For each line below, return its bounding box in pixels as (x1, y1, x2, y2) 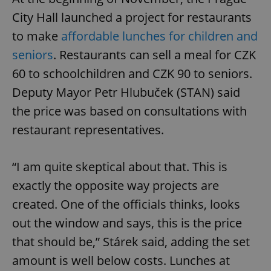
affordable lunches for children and (58, 27, 258, 44)
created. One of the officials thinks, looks (12, 195, 240, 212)
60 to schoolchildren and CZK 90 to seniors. (12, 65, 252, 82)
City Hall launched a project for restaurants (12, 8, 252, 25)
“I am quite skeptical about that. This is (12, 158, 227, 175)
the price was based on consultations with (12, 102, 247, 119)
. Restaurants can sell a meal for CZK (53, 46, 256, 63)
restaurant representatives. (12, 121, 164, 138)
